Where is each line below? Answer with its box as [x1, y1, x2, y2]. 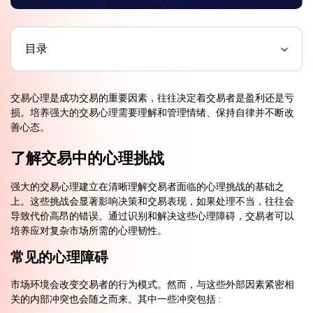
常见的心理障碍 [10, 249, 108, 266]
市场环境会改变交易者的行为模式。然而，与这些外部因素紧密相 [10, 279, 294, 291]
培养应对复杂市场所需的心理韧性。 [10, 225, 167, 238]
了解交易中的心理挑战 [10, 149, 164, 168]
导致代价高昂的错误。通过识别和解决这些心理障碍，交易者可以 [10, 210, 294, 223]
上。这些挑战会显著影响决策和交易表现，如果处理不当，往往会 [10, 196, 294, 208]
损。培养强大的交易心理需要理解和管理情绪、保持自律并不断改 [10, 107, 294, 119]
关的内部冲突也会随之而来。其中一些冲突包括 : [10, 293, 221, 306]
